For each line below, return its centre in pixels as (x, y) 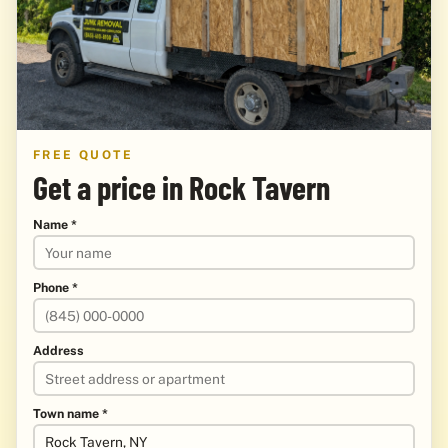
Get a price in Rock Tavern (181, 186)
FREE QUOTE (83, 154)
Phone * (55, 288)
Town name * (70, 414)
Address (58, 351)
